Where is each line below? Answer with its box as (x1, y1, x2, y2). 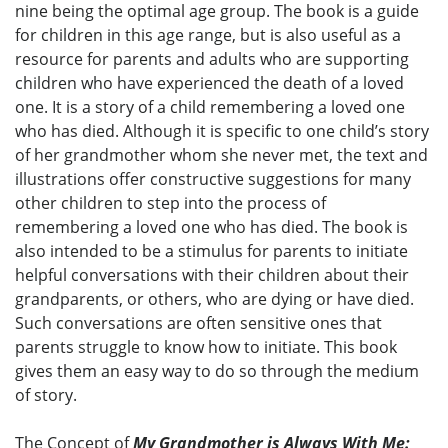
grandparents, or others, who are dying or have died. (15, 288, 414, 311)
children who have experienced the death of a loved (15, 72, 404, 95)
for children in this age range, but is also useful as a (15, 24, 401, 47)
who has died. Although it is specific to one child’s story (15, 120, 429, 143)
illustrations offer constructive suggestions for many (15, 168, 411, 191)
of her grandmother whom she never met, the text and (15, 144, 428, 167)
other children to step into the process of (15, 192, 326, 215)
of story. (15, 384, 77, 407)
